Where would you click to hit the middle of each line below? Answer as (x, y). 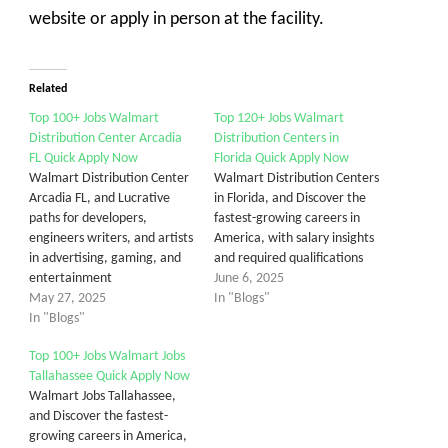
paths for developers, (88, 218)
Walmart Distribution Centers (296, 178)
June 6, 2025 (249, 278)
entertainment (70, 278)
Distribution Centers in (276, 138)
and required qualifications (288, 258)
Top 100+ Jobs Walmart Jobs (107, 356)
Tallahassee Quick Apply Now (109, 376)
